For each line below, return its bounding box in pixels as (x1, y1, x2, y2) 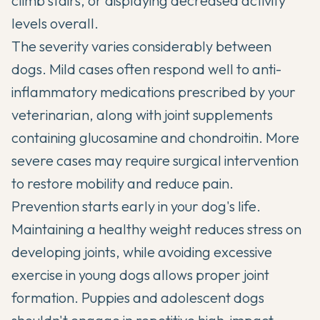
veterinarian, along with (11, 105, 164, 124)
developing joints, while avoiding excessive (11, 242, 272, 261)
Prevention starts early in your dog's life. (11, 196, 261, 215)
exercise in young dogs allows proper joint (11, 265, 269, 284)
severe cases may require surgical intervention (11, 151, 299, 169)
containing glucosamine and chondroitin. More (11, 128, 299, 146)
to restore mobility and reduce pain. (11, 174, 234, 192)
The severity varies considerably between (11, 36, 271, 55)
